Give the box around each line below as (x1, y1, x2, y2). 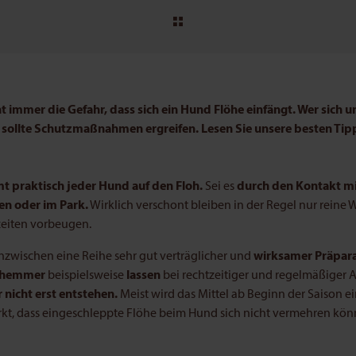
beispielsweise (44, 269, 126, 282)
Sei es (204, 180, 237, 193)
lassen (126, 269, 161, 282)
